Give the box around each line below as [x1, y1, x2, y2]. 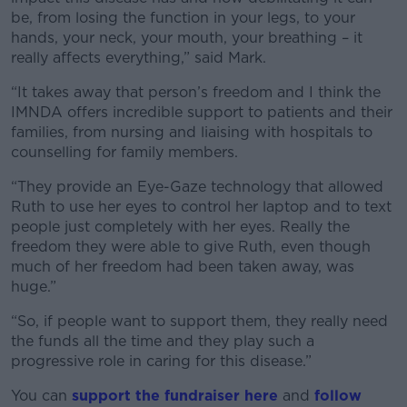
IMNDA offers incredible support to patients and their [11, 104, 392, 122]
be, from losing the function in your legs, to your [11, 9, 355, 27]
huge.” [11, 278, 56, 296]
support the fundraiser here [72, 387, 278, 405]
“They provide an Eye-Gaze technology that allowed [11, 178, 383, 196]
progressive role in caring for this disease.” [11, 352, 312, 371]
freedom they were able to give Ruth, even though [11, 238, 371, 256]
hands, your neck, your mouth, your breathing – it [11, 29, 362, 47]
